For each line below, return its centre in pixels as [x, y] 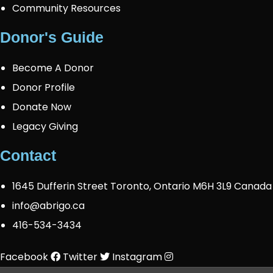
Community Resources [66, 8]
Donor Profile [44, 87]
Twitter [80, 257]
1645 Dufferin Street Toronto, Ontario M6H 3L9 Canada [142, 186]
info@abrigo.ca [48, 206]
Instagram [137, 257]
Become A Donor [53, 68]
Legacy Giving [45, 126]
